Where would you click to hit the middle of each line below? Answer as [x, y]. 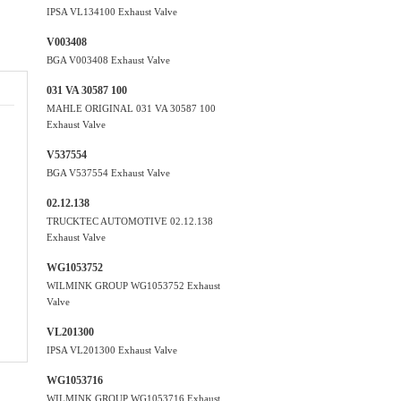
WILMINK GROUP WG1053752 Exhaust [133, 286]
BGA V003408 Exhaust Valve [108, 60]
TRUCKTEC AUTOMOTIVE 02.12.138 [130, 221]
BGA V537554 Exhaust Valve [108, 173]
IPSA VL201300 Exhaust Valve [112, 350]
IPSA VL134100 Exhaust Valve [112, 12]
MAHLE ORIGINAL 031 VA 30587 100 [131, 108]
